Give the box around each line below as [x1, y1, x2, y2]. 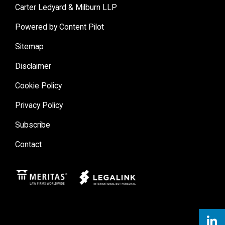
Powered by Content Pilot [15, 22, 104, 32]
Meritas [15, 170, 52, 183]
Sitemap [15, 42, 44, 52]
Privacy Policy [15, 100, 63, 110]
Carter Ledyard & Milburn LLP [15, 3, 117, 13]
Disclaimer [15, 61, 51, 71]
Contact [15, 140, 42, 150]
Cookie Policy [15, 81, 62, 91]
